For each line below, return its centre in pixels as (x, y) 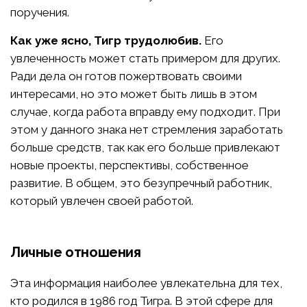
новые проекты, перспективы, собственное (130, 165)
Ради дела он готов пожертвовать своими (126, 76)
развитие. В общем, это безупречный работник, (141, 183)
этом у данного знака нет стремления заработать (147, 129)
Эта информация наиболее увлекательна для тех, (146, 283)
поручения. (40, 12)
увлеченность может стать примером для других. (145, 58)
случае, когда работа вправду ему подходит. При (145, 111)
